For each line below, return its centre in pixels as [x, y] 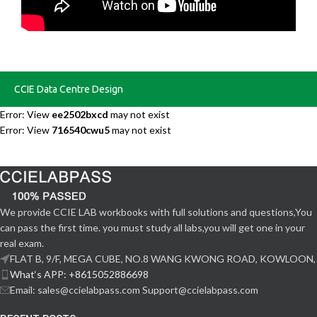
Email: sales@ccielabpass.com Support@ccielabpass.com [134, 290]
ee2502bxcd [80, 114]
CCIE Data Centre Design [69, 89]
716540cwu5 [81, 130]
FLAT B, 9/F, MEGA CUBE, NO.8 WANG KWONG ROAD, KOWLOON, [163, 259]
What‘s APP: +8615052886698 [79, 274]
